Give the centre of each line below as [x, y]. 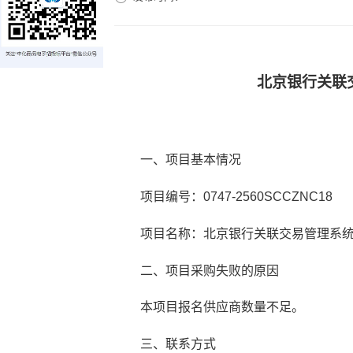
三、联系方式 [178, 344]
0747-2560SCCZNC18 [268, 197]
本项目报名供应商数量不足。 [222, 307]
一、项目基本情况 [190, 160]
